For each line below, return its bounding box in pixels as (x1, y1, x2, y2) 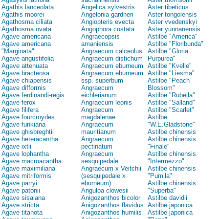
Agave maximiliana (1, 165, 55, 173)
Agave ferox (1, 99, 36, 107)
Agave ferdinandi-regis (1, 91, 65, 99)
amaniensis (81, 40, 113, 48)
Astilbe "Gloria (148, 47, 188, 55)
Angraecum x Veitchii (81, 165, 141, 173)
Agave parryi (1, 179, 37, 187)
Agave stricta (1, 201, 39, 209)
